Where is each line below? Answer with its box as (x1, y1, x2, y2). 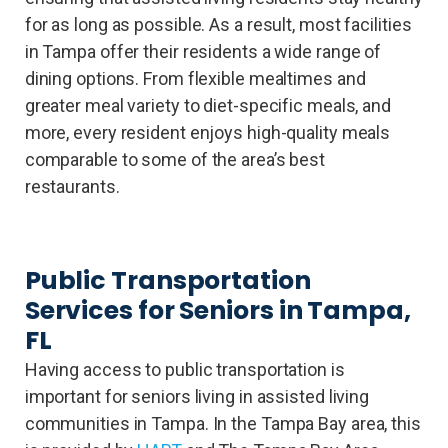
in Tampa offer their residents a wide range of (24, 40, 382, 62)
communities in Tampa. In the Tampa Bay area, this (24, 412, 421, 434)
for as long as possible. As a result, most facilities (24, 13, 412, 35)
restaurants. (24, 175, 120, 197)
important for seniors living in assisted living (24, 385, 370, 407)
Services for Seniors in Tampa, (24, 292, 411, 328)
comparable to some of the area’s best (24, 148, 326, 170)
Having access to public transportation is (24, 358, 345, 380)
